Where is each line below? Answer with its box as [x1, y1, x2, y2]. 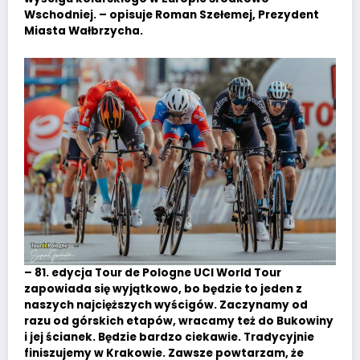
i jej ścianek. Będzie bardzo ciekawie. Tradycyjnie [24, 329, 314, 346]
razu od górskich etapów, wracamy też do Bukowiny [24, 313, 333, 329]
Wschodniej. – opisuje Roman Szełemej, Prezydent [24, 7, 319, 23]
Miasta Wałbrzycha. [24, 23, 143, 39]
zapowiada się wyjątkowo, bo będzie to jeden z [24, 281, 302, 297]
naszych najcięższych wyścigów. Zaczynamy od [24, 297, 308, 313]
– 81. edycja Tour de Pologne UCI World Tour [24, 265, 281, 281]
